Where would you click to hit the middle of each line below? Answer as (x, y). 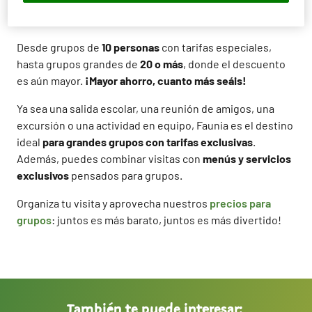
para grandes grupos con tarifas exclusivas (148, 142)
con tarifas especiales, (216, 47)
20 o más (162, 64)
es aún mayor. (51, 80)
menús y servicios (247, 158)
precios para (240, 203)
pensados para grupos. (126, 175)
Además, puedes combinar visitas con (110, 158)
